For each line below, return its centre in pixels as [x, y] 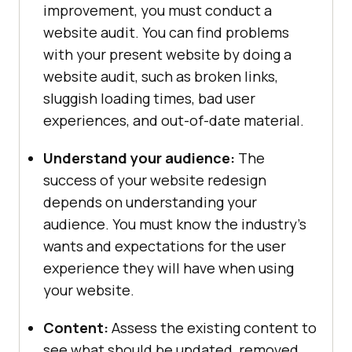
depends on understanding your [150, 202]
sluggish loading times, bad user [149, 99]
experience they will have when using [169, 268]
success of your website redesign [155, 180]
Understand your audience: [139, 158]
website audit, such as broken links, [161, 77]
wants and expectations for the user [165, 246]
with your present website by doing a [167, 55]
